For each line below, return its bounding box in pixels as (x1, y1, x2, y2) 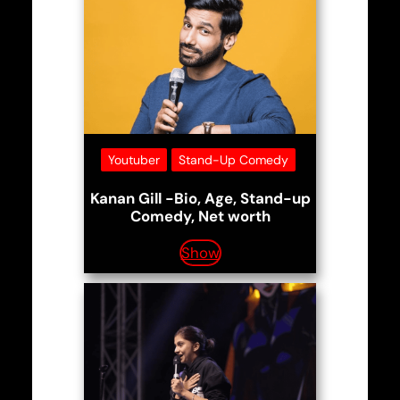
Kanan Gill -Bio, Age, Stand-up (89, 187, 311, 208)
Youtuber (107, 151, 160, 168)
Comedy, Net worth (129, 205, 271, 226)
